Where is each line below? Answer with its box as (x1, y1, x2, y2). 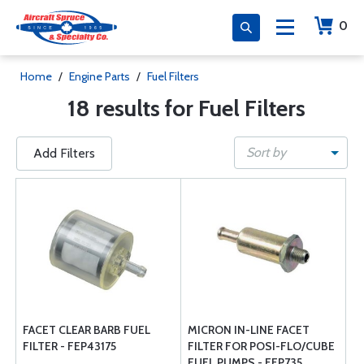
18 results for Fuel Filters (67, 94, 305, 122)
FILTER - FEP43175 (23, 339, 116, 353)
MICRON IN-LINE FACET (188, 323, 310, 337)
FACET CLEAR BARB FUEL (23, 323, 150, 337)
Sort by (246, 145, 286, 160)
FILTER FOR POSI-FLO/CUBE (188, 339, 335, 353)
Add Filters (33, 145, 95, 161)
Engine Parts (69, 69, 130, 84)
